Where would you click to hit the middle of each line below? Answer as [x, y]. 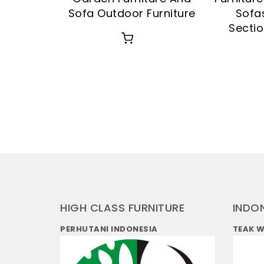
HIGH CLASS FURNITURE [122, 207]
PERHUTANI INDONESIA [109, 229]
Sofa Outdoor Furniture [132, 13]
